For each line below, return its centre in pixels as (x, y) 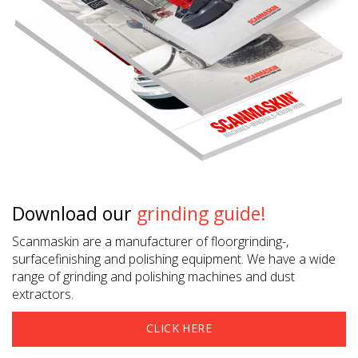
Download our (74, 213)
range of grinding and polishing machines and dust (153, 276)
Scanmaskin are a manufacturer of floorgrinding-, (150, 241)
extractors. (43, 294)
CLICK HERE (179, 328)
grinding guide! (201, 213)
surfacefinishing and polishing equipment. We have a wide (174, 259)
